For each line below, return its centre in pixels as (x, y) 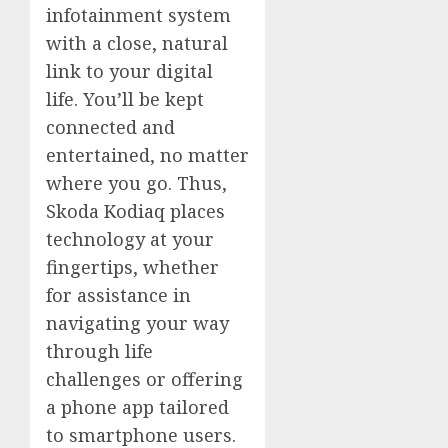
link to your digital (129, 71)
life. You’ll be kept (125, 99)
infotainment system (138, 15)
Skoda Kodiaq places (135, 211)
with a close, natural (137, 43)
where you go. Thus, (136, 183)
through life (99, 351)
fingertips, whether (132, 267)
